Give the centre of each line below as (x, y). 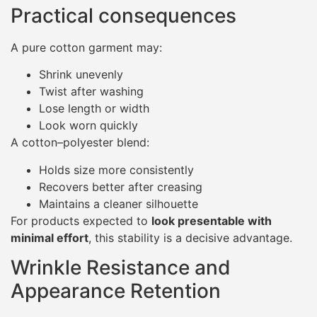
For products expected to (81, 220)
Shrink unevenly (81, 75)
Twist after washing (91, 92)
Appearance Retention (116, 290)
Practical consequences (123, 15)
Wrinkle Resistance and (121, 267)
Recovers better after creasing (121, 186)
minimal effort (50, 237)
